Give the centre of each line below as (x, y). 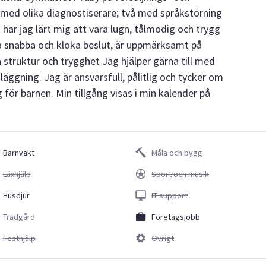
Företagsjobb (176, 217)
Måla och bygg (177, 153)
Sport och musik (180, 174)
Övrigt (163, 238)
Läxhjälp (17, 174)
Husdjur (16, 195)
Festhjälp (19, 238)
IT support (170, 195)
